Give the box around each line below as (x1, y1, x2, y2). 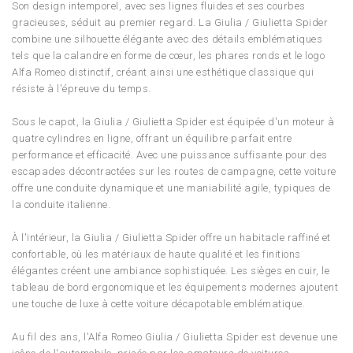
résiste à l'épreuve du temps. (12, 83, 151, 95)
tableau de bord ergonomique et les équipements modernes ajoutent (12, 281, 338, 294)
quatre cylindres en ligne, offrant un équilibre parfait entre (12, 132, 292, 145)
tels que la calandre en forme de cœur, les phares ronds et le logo (12, 50, 325, 62)
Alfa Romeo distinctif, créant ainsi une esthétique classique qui (12, 66, 314, 79)
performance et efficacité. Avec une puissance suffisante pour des (12, 149, 328, 162)
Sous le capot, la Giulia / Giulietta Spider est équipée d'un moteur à (12, 116, 335, 128)
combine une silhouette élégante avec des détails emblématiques (12, 33, 322, 46)
